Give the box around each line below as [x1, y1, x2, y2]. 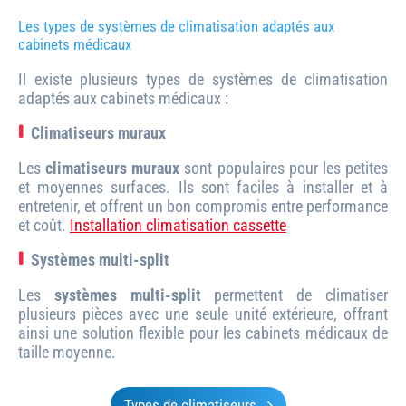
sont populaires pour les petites [179, 158, 389, 178]
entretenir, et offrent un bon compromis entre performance [18, 196, 388, 216]
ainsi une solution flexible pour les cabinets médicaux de [18, 323, 388, 343]
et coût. [18, 215, 70, 235]
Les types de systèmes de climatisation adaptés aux [18, 16, 334, 35]
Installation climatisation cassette [70, 215, 286, 235]
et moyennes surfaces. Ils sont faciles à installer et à [18, 177, 388, 197]
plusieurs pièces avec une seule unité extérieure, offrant [18, 304, 388, 324]
